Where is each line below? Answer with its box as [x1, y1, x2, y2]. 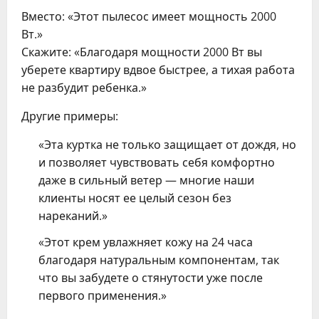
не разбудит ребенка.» [21, 79, 147, 95]
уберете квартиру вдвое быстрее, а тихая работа [21, 61, 295, 78]
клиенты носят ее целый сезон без [38, 189, 231, 206]
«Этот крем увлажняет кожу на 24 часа [38, 234, 253, 250]
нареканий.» [38, 207, 108, 224]
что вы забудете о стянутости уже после [38, 269, 263, 286]
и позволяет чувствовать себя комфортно [38, 154, 275, 170]
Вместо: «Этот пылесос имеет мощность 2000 [21, 8, 276, 24]
